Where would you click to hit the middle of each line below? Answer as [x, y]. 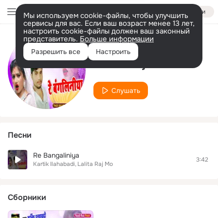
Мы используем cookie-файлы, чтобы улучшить [106, 16]
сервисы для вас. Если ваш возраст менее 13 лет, [109, 23]
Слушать [126, 90]
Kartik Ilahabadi [54, 164]
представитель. [52, 39]
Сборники [27, 197]
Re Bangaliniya [56, 155]
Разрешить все [56, 52]
